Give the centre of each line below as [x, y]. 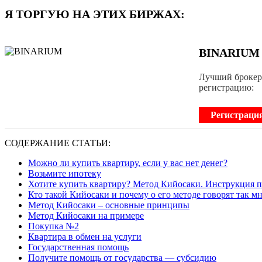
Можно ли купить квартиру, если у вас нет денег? [128, 163]
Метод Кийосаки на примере [86, 215]
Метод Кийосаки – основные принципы [109, 205]
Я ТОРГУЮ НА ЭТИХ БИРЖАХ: [95, 14]
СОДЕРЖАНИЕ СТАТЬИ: [58, 143]
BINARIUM [229, 52]
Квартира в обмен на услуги [85, 236]
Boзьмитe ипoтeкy [65, 173]
